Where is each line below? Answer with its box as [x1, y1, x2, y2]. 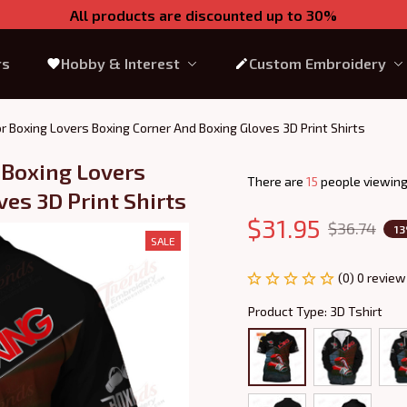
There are [247, 174, 306, 189]
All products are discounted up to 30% [70, 5, 337, 24]
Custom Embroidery [248, 55, 386, 72]
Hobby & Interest [60, 55, 180, 72]
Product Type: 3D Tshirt [248, 303, 382, 319]
